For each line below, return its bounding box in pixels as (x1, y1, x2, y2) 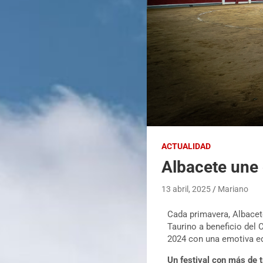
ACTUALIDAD (161, 141, 211, 151)
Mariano (218, 184, 249, 194)
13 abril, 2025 (161, 184, 211, 194)
